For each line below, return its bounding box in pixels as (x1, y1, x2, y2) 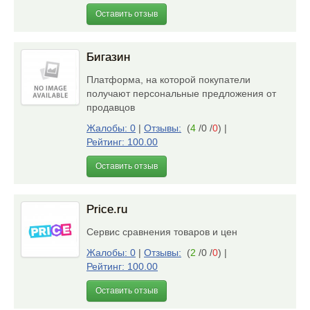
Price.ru (86, 203, 127, 216)
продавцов (86, 102, 140, 113)
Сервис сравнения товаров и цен (86, 226, 243, 237)
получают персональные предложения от (86, 88, 276, 99)
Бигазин (86, 51, 130, 64)
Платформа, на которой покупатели (86, 74, 250, 85)
